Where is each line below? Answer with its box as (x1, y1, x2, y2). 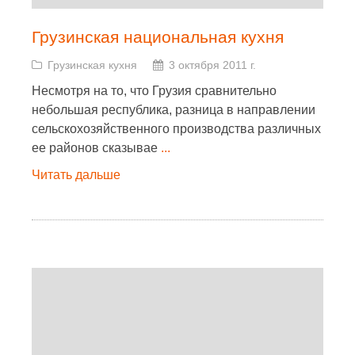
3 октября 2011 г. (169, 59, 256, 71)
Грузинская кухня (48, 59, 137, 71)
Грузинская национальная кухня (32, 28, 284, 46)
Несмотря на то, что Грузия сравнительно (32, 84, 277, 97)
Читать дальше (32, 168, 120, 181)
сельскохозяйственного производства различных (32, 122, 321, 136)
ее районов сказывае (32, 141, 161, 155)
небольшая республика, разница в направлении (32, 103, 315, 116)
